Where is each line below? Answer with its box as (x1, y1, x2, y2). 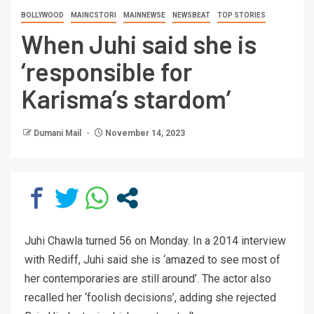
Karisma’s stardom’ (21, 83, 231, 114)
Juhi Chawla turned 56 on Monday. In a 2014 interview (25, 233, 286, 247)
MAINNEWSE (123, 11, 165, 19)
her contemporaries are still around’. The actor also (25, 271, 271, 285)
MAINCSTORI (71, 11, 116, 19)
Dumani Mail (34, 128, 83, 138)
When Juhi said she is (21, 28, 257, 59)
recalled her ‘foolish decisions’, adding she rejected (25, 290, 276, 304)
